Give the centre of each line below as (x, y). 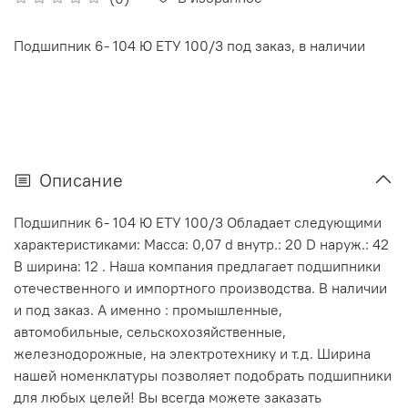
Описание (81, 179)
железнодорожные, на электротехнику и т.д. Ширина (192, 353)
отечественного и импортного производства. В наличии (200, 287)
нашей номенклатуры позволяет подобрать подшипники (203, 375)
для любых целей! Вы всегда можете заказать (168, 397)
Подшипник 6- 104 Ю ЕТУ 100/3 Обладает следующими (198, 222)
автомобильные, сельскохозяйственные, (150, 331)
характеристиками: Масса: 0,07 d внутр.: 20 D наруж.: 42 (201, 244)
